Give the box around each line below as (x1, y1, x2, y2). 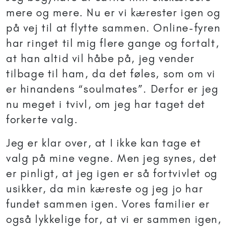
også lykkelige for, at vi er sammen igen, (6, 213, 222, 226)
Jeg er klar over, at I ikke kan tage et (6, 136, 202, 150)
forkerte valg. (6, 113, 78, 126)
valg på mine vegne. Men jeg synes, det (6, 152, 217, 165)
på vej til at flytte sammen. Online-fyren (6, 21, 221, 35)
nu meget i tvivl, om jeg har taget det (6, 98, 206, 111)
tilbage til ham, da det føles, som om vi (6, 67, 216, 80)
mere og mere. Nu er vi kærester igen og (6, 6, 221, 19)
